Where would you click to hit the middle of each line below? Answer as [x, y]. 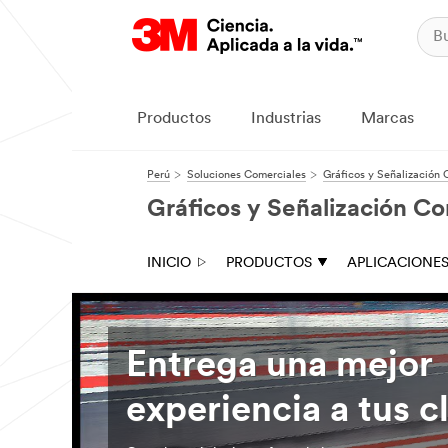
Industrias [286, 119]
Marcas [387, 119]
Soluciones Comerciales [246, 175]
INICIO [169, 263]
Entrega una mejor [279, 366]
